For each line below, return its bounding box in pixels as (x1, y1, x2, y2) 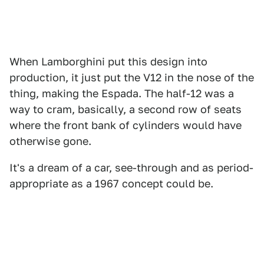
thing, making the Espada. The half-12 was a (9, 87, 234, 100)
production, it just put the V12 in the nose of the (9, 71, 254, 84)
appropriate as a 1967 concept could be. (9, 177, 213, 190)
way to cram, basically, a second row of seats (9, 103, 242, 116)
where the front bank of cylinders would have (9, 119, 242, 132)
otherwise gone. (9, 135, 91, 148)
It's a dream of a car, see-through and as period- (9, 161, 253, 174)
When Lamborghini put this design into (9, 55, 207, 68)
